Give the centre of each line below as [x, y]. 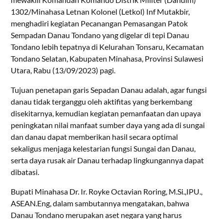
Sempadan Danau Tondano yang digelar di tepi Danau [100, 35]
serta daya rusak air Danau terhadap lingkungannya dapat [108, 160]
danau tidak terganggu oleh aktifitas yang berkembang [102, 101]
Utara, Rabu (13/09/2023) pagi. [63, 70]
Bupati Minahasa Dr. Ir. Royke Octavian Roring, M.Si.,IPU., [107, 191]
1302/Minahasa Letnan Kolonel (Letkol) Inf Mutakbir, [100, 11]
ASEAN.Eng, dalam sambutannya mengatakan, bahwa [100, 203]
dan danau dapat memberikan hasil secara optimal [95, 136]
